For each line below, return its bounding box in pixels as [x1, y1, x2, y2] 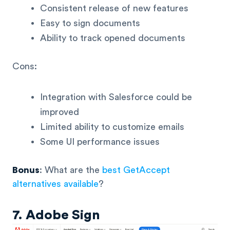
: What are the [40, 165, 102, 175]
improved [40, 107, 79, 117]
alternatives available [12, 179, 99, 188]
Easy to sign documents [40, 18, 140, 28]
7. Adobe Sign [12, 208, 100, 222]
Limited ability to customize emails [40, 122, 184, 131]
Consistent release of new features [40, 4, 188, 13]
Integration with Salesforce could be [40, 92, 192, 102]
